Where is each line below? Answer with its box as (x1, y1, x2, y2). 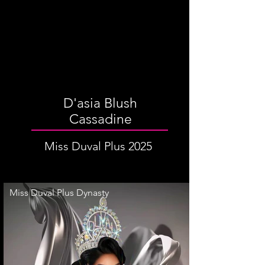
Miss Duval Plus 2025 (44, 139, 152, 153)
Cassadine (69, 111, 132, 127)
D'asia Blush (63, 95, 137, 111)
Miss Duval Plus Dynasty (9, 187, 109, 198)
